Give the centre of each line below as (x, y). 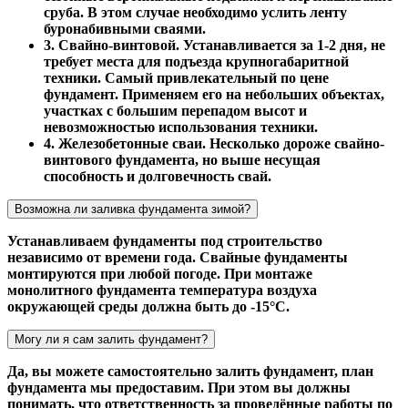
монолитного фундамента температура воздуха (162, 290)
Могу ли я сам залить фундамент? (111, 339)
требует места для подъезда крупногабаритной (196, 61)
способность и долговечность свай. (158, 176)
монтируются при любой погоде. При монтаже (160, 273)
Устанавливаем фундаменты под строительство (165, 240)
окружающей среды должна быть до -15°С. (148, 306)
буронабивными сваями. (125, 28)
